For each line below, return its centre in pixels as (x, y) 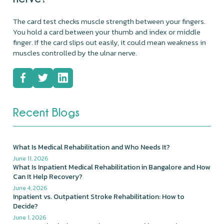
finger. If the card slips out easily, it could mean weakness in (110, 42)
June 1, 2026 (30, 217)
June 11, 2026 (31, 158)
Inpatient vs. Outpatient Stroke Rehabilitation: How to (99, 196)
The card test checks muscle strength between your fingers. (109, 21)
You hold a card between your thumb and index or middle (107, 31)
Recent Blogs (46, 112)
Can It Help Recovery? (48, 176)
